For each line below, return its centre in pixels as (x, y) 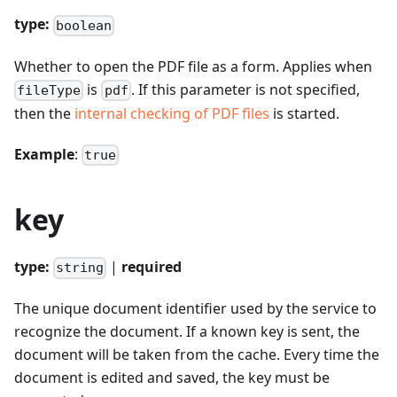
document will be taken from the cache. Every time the (197, 355)
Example (44, 154)
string (80, 268)
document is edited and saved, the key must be (172, 378)
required (152, 267)
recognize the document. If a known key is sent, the (187, 332)
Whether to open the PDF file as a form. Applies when (193, 66)
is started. (304, 113)
